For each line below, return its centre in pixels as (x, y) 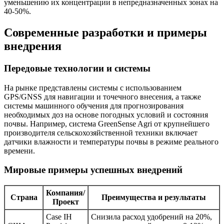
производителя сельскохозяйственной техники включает (101, 132)
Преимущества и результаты (154, 197)
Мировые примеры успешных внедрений (93, 170)
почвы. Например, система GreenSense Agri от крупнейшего (107, 123)
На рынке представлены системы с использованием (93, 87)
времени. (19, 150)
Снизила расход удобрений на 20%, (151, 216)
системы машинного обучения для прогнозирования (94, 105)
